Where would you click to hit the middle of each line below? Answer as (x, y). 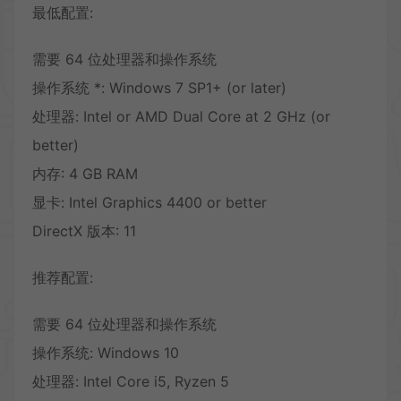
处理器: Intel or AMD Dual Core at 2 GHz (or (181, 117)
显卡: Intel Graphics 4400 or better (149, 203)
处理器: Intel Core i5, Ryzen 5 (131, 382)
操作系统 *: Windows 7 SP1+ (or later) (159, 88)
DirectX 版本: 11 (84, 231)
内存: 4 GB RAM (85, 174)
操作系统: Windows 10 (106, 353)
